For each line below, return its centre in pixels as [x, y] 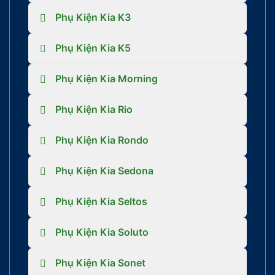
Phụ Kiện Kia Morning [107, 79]
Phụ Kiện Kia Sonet [100, 263]
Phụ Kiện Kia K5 [93, 48]
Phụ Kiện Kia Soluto [102, 232]
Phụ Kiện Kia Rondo [102, 140]
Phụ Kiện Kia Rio [94, 110]
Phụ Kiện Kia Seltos [101, 202]
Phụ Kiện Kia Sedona [104, 171]
